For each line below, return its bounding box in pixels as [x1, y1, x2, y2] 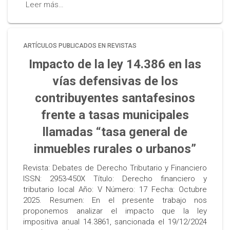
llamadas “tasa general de [43, 125, 187, 139]
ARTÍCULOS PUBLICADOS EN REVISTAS [23, 42, 137, 49]
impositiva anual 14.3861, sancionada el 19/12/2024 [23, 217, 207, 226]
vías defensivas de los [52, 74, 178, 88]
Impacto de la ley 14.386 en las [29, 57, 201, 71]
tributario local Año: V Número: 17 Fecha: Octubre [23, 185, 207, 194]
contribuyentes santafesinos [35, 91, 195, 105]
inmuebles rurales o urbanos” [34, 142, 196, 156]
